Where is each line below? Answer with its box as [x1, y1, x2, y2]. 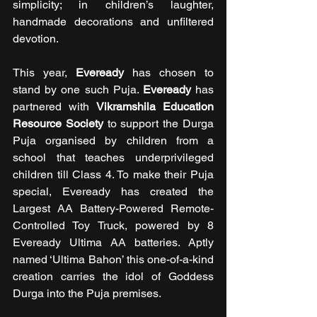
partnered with [13, 100, 96, 114]
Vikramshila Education [96, 100, 214, 114]
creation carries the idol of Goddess [13, 270, 214, 284]
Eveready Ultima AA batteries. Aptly [13, 236, 214, 250]
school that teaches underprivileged [13, 151, 214, 165]
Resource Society [13, 117, 108, 131]
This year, [13, 66, 76, 80]
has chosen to [124, 66, 214, 80]
